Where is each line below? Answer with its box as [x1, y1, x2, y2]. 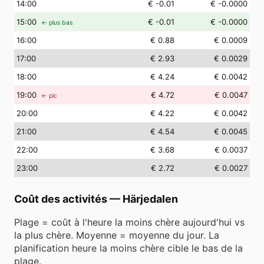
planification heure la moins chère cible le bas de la [14, 242, 243, 254]
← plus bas [41, 19, 72, 27]
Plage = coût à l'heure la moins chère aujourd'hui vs [14, 216, 245, 228]
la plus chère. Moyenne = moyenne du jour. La [14, 229, 219, 241]
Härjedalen [123, 193, 178, 205]
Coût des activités [14, 193, 107, 205]
